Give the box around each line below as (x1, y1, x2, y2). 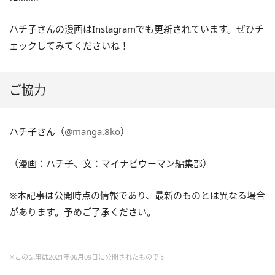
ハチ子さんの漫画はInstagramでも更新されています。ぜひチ (9, 23, 264, 35)
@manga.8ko (64, 125, 120, 137)
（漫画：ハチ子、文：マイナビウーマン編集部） (9, 157, 212, 169)
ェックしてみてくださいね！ (9, 39, 129, 52)
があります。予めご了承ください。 (9, 206, 156, 218)
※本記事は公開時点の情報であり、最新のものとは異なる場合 (9, 189, 265, 201)
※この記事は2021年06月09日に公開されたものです (9, 252, 166, 261)
